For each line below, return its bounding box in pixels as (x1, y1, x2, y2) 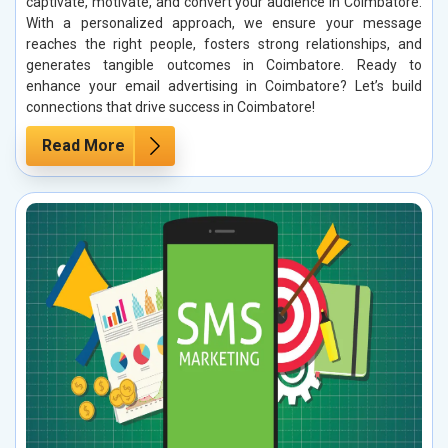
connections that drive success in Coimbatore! (26, 98, 315, 115)
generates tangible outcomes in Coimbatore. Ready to (26, 56, 422, 73)
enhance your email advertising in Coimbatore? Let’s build (26, 77, 422, 94)
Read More (42, 135, 125, 155)
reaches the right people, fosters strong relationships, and (26, 35, 422, 52)
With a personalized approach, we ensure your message (26, 14, 422, 31)
